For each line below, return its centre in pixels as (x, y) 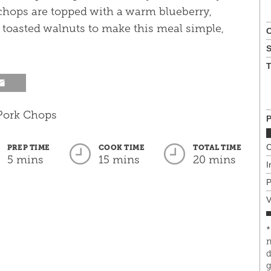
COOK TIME (122, 148)
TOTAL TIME (217, 148)
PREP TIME (28, 148)
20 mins (215, 160)
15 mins (119, 160)
